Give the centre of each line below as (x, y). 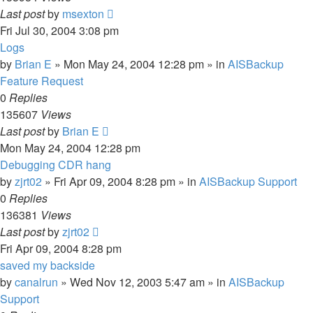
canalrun (36, 282)
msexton (83, 14)
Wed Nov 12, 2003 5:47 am (137, 282)
